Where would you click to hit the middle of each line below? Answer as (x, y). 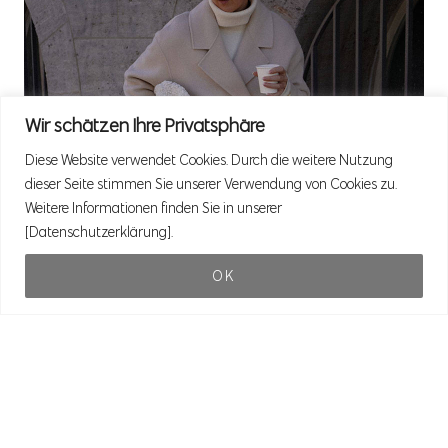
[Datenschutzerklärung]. (99, 231)
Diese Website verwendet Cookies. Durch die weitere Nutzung (209, 159)
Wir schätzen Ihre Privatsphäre (145, 125)
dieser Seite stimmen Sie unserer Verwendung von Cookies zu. (211, 183)
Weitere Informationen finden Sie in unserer (153, 207)
